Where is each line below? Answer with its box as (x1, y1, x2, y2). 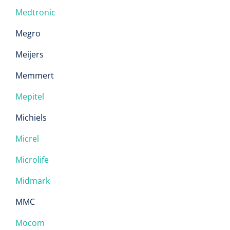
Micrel (15, 133, 39, 144)
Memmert (15, 70, 54, 81)
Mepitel (15, 91, 44, 102)
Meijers (15, 49, 44, 60)
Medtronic (15, 7, 57, 18)
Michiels (15, 112, 47, 123)
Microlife (15, 154, 49, 165)
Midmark (15, 175, 50, 186)
